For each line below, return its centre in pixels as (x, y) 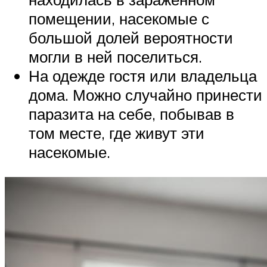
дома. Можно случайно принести (145, 95)
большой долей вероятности (131, 38)
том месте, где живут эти (117, 133)
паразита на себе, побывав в (131, 114)
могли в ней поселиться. (115, 57)
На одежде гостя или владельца (143, 76)
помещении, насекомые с (119, 19)
